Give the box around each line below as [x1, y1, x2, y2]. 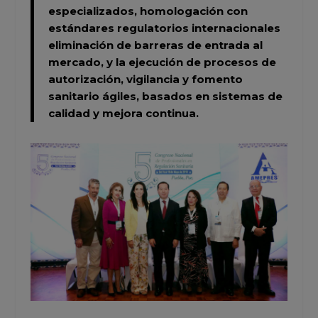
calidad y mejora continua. [48, 106, 199, 121]
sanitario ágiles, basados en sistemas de [48, 89, 283, 104]
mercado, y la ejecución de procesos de [48, 55, 276, 70]
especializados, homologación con [48, 4, 248, 18]
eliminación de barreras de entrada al [48, 38, 263, 53]
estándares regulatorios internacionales [48, 21, 280, 35]
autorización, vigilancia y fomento [48, 72, 243, 87]
